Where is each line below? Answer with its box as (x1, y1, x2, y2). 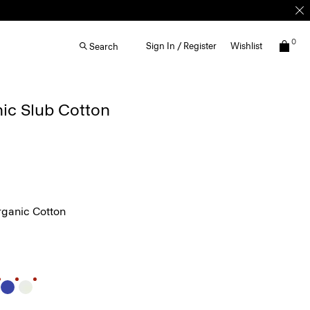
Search (89, 41, 118, 52)
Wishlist (230, 41, 262, 51)
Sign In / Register (146, 41, 217, 51)
